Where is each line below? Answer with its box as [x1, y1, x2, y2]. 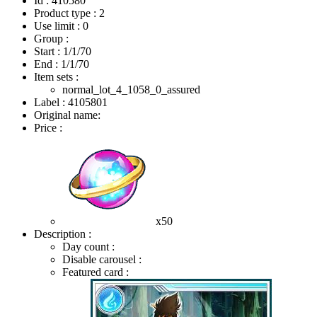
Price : [34, 121, 62, 134]
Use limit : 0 [34, 19, 88, 32]
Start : [34, 45, 63, 57]
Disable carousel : [62, 253, 142, 265]
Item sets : [34, 70, 79, 83]
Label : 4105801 [34, 96, 108, 108]
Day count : [62, 240, 115, 253]
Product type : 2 [34, 6, 105, 19]
